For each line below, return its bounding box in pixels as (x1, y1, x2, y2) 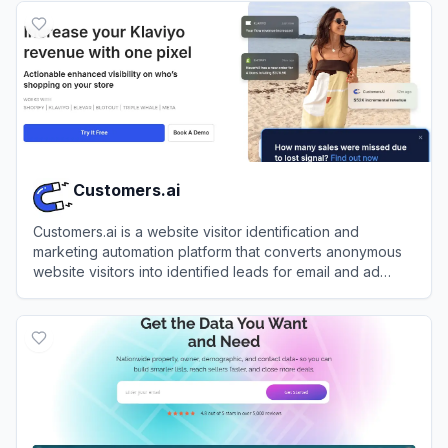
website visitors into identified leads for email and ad (33, 262, 380, 280)
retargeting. (33, 282, 109, 300)
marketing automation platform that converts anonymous (33, 242, 402, 260)
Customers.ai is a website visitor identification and (33, 222, 359, 240)
